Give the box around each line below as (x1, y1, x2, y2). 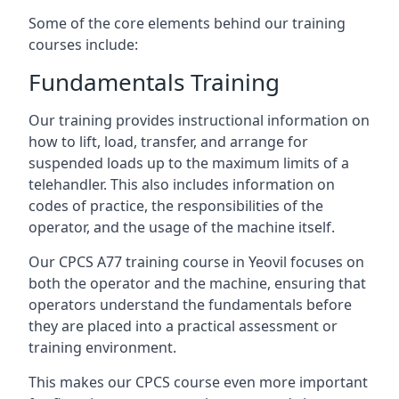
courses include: (28, 35, 138, 54)
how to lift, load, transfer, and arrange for (28, 132, 308, 151)
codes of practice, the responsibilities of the (28, 196, 323, 216)
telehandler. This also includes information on (28, 175, 335, 194)
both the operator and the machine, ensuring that (28, 273, 366, 293)
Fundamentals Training (28, 66, 280, 98)
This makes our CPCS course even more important (28, 372, 368, 392)
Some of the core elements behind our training (28, 13, 346, 33)
